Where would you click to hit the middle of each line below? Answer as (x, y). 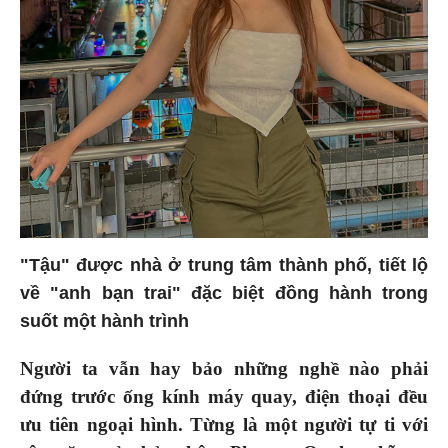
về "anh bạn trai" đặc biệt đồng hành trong (224, 292)
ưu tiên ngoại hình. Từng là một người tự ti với (224, 424)
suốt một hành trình (104, 320)
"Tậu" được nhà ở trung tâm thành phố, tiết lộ (224, 264)
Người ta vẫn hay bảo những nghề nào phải (224, 368)
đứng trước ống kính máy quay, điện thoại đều (224, 396)
